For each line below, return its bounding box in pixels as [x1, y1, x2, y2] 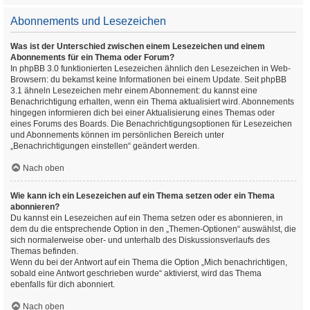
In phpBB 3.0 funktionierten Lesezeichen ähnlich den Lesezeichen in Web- [10, 64, 291, 73]
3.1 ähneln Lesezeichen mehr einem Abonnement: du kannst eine [10, 86, 257, 95]
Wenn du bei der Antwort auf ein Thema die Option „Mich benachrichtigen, [10, 257, 287, 267]
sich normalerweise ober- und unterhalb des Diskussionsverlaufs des [10, 235, 270, 245]
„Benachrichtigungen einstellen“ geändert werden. [10, 141, 199, 151]
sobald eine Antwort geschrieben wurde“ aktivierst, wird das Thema [10, 268, 262, 278]
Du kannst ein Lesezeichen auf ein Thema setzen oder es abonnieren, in [10, 213, 283, 223]
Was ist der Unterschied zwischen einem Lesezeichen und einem [10, 42, 265, 51]
